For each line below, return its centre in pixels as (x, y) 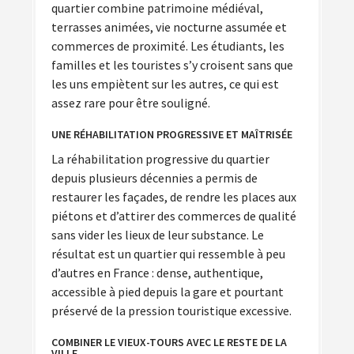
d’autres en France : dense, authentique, (157, 272)
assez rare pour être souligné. (131, 102)
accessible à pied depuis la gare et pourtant (168, 291)
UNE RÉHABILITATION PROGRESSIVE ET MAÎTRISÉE (172, 134)
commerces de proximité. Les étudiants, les (168, 45)
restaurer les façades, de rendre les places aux (174, 196)
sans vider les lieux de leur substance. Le (158, 234)
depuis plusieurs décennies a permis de (154, 177)
